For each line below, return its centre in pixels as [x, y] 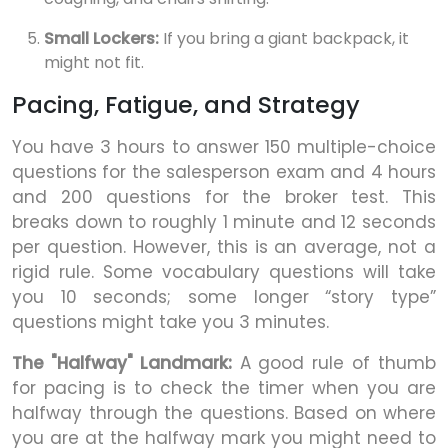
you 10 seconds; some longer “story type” [224, 297]
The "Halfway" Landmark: [122, 363]
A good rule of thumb [334, 363]
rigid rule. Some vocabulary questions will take [224, 272]
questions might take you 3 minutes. [170, 322]
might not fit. [94, 63]
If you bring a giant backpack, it [284, 39]
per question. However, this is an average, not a [224, 247]
